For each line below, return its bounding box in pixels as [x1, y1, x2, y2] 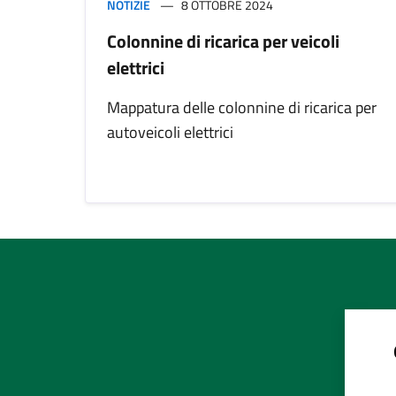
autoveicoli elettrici [107, 120, 233, 145]
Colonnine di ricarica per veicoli [107, 27, 339, 56]
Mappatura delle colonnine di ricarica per [107, 95, 377, 120]
